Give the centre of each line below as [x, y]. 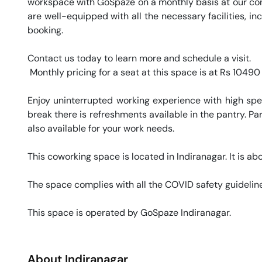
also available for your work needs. [102, 128]
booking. [46, 30]
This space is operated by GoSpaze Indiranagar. [130, 212]
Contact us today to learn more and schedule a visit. [139, 58]
